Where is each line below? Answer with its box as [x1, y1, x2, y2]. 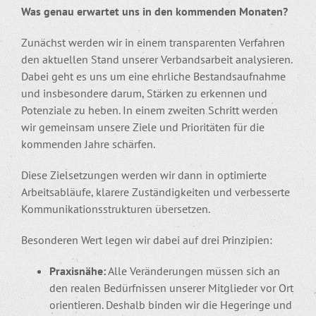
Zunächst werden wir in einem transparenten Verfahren [21, 35, 285, 49]
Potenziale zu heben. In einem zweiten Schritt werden [21, 102, 278, 117]
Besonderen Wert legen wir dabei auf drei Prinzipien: [21, 232, 272, 247]
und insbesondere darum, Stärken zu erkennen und [21, 85, 267, 100]
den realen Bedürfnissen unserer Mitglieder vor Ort [49, 280, 293, 295]
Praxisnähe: [49, 263, 106, 278]
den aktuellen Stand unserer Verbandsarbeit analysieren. [21, 51, 292, 66]
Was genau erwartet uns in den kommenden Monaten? [21, 4, 288, 18]
